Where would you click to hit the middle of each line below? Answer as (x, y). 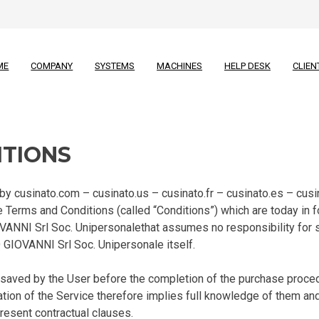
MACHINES (180, 66)
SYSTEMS (115, 66)
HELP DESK (247, 66)
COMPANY (52, 66)
